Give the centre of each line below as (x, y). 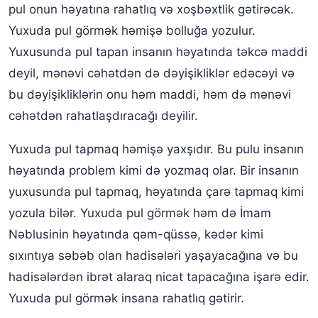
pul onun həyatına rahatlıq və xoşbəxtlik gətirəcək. (151, 9)
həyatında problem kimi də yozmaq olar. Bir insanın (154, 170)
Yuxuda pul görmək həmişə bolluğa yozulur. (132, 30)
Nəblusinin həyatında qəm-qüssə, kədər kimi (136, 234)
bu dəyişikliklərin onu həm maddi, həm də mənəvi (150, 94)
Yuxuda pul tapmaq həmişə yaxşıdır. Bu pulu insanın (156, 149)
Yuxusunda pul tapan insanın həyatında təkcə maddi (158, 51)
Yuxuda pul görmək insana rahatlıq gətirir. (126, 298)
